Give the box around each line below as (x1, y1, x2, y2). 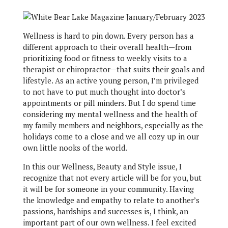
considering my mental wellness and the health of (22, 109, 197, 119)
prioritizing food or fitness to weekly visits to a (22, 53, 187, 63)
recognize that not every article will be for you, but (22, 173, 202, 183)
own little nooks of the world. (22, 142, 127, 153)
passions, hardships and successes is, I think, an (22, 206, 188, 216)
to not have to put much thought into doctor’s (22, 87, 186, 97)
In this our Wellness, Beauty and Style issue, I (22, 161, 182, 172)
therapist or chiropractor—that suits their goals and (22, 64, 205, 74)
